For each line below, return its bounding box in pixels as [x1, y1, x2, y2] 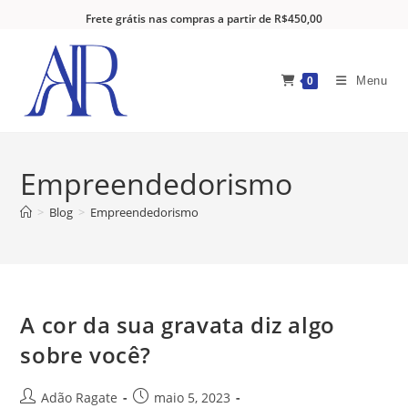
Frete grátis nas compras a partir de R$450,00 [86, 11, 322, 26]
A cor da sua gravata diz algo [20, 310, 335, 340]
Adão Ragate [41, 389, 118, 406]
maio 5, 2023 [154, 389, 231, 406]
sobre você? [20, 340, 152, 370]
